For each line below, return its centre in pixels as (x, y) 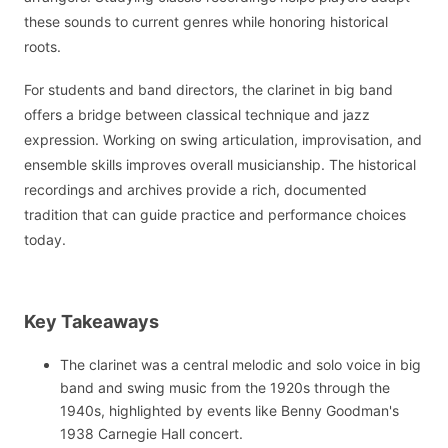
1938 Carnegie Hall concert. (151, 434)
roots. (42, 47)
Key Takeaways (91, 321)
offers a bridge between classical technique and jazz (197, 114)
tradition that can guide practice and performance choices (215, 214)
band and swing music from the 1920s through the (225, 388)
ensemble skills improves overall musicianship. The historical (220, 164)
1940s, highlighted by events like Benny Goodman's (229, 411)
